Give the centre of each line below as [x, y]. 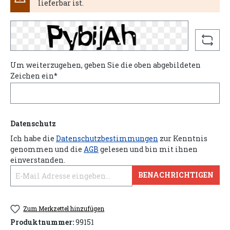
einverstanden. [38, 160]
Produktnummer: [43, 222]
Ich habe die [33, 139]
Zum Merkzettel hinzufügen [64, 209]
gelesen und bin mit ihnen [148, 149]
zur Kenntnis [183, 139]
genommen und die [47, 149]
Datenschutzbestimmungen [107, 139]
